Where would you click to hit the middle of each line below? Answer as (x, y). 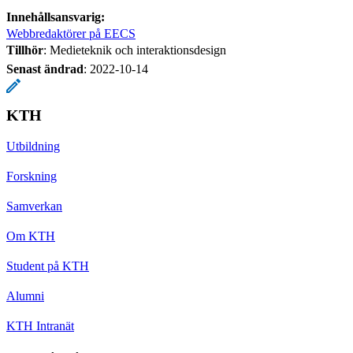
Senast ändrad (45, 69)
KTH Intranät (40, 325)
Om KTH (31, 236)
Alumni (25, 295)
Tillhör (25, 50)
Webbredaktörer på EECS (71, 33)
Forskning (32, 176)
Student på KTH (48, 266)
